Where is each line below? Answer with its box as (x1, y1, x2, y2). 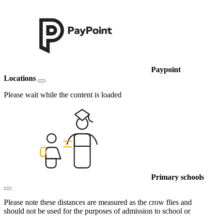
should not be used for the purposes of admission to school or (4, 207, 190, 216)
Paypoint (151, 65, 181, 74)
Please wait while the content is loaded (4, 91, 122, 99)
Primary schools (151, 173, 204, 182)
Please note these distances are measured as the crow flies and (4, 198, 192, 207)
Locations (4, 74, 36, 83)
